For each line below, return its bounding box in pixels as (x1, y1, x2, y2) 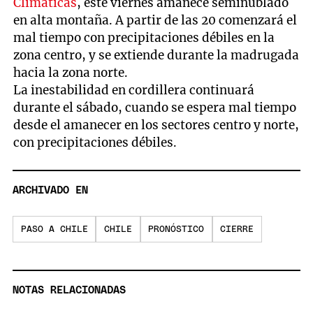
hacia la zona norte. (13, 65, 129, 81)
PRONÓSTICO (148, 224, 205, 234)
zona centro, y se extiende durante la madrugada (13, 48, 300, 64)
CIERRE (220, 224, 254, 234)
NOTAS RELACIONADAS (13, 284, 126, 296)
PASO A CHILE (20, 224, 88, 234)
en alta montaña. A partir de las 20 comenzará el (13, 13, 298, 29)
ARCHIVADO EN (13, 184, 88, 196)
